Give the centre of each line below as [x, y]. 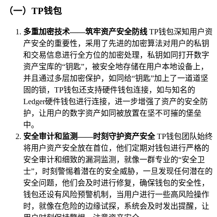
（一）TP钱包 [33, 11]
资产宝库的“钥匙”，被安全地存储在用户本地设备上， [116, 67]
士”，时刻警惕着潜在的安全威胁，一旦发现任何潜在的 [118, 171]
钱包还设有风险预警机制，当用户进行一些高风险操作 [116, 195]
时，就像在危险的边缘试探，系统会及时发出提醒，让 [116, 206]
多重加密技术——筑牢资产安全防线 [85, 32]
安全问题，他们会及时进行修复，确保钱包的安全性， [116, 183]
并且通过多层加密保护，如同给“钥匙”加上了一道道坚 [116, 78]
